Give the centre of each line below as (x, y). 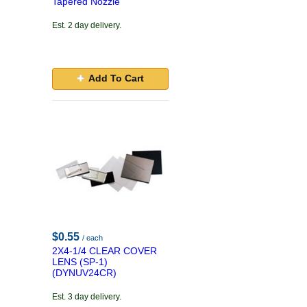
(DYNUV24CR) (84, 273)
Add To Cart (116, 78)
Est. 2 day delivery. (87, 25)
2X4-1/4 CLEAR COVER (105, 251)
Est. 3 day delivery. (87, 297)
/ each (93, 238)
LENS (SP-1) (80, 262)
